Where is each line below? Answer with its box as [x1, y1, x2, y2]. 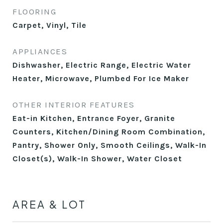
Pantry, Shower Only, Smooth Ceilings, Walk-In [12, 140, 207, 150]
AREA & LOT [12, 198, 86, 211]
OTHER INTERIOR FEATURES [12, 100, 135, 110]
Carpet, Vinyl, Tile [12, 20, 87, 30]
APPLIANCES [12, 46, 67, 56]
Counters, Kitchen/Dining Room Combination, [12, 127, 205, 136]
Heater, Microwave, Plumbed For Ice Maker [12, 74, 189, 83]
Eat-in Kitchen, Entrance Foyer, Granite [12, 113, 175, 123]
